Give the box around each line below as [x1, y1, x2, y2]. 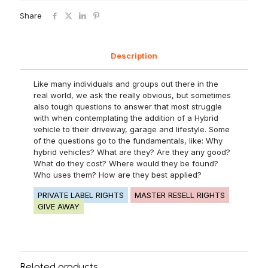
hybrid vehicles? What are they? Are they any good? [33, 147, 231, 157]
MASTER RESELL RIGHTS [135, 190, 226, 200]
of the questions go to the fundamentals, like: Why [33, 136, 223, 145]
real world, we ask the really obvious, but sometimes [33, 90, 232, 100]
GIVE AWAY [38, 202, 80, 211]
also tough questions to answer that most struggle [33, 102, 223, 111]
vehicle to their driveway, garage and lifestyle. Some [33, 124, 230, 134]
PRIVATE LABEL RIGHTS [38, 190, 124, 200]
